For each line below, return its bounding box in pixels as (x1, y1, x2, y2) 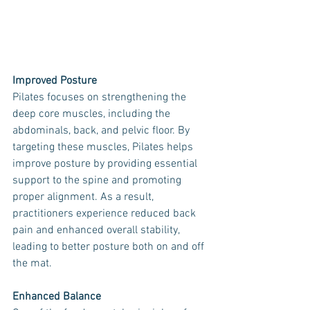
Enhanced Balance (12, 290, 101, 304)
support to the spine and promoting (12, 174, 184, 188)
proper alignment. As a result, (12, 190, 156, 204)
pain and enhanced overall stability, (12, 224, 182, 237)
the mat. (12, 257, 52, 271)
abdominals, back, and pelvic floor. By (12, 124, 192, 138)
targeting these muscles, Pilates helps (12, 140, 196, 154)
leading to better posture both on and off (12, 240, 207, 254)
